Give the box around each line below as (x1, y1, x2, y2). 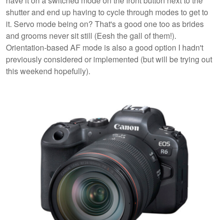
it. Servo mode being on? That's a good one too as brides (6, 18, 204, 30)
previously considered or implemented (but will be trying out (6, 54, 212, 65)
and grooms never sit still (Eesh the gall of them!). (6, 30, 176, 42)
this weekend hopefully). (6, 65, 90, 77)
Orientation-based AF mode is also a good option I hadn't (6, 42, 203, 54)
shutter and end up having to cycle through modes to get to (6, 6, 208, 18)
